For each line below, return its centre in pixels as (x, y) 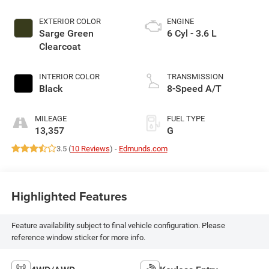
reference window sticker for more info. (78, 238)
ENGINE (180, 21)
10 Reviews (90, 148)
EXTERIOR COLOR (70, 21)
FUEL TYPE (186, 118)
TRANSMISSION (195, 76)
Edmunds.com (143, 148)
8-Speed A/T (194, 88)
